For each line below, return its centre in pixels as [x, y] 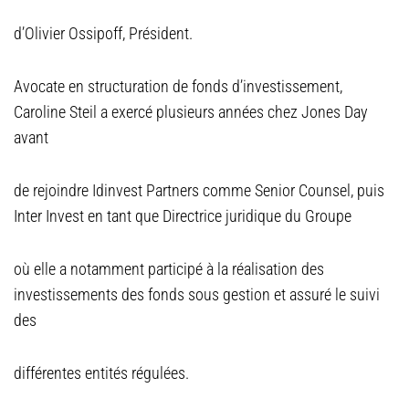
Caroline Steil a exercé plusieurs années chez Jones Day [191, 112]
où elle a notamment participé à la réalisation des [169, 269]
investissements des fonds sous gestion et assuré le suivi [197, 294]
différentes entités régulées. [101, 373]
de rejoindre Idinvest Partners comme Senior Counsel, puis [199, 190]
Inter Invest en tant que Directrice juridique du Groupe [183, 216]
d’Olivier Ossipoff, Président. [103, 33]
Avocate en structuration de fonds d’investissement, [178, 86]
